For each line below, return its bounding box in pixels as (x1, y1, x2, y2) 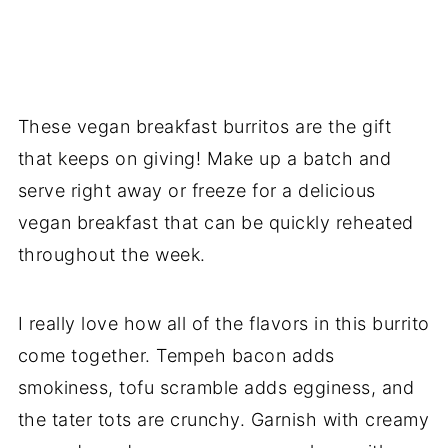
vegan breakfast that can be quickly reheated (17, 212, 414, 234)
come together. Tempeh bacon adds (17, 345, 335, 367)
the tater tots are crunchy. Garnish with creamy (17, 409, 430, 431)
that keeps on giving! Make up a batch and (17, 148, 392, 170)
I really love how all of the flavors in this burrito (17, 313, 430, 335)
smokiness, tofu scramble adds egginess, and (17, 377, 415, 399)
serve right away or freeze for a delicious (17, 180, 376, 202)
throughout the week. (17, 244, 206, 266)
